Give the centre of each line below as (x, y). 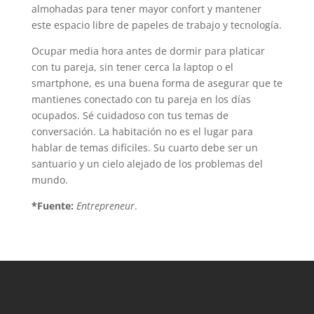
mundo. (49, 180)
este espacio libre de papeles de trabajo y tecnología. (156, 25)
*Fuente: (52, 206)
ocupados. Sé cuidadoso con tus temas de (130, 116)
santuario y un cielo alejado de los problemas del (147, 164)
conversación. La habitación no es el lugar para (142, 132)
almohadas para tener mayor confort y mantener (146, 9)
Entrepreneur (105, 206)
